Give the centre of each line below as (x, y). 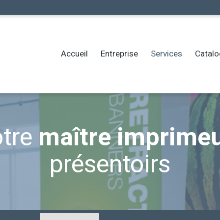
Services (166, 54)
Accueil (74, 54)
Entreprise (119, 54)
